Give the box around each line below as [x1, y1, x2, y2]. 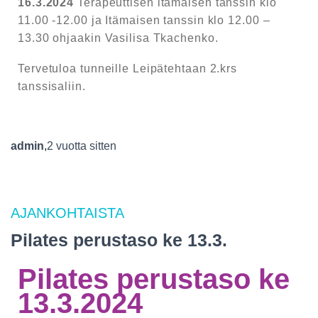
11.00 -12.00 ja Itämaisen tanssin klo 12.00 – [18, 13, 270, 26]
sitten [87, 139, 116, 152]
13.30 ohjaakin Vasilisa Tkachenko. [18, 31, 219, 44]
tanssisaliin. [18, 79, 86, 92]
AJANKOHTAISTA [11, 204, 124, 221]
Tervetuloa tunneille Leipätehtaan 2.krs [18, 62, 238, 75]
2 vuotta [47, 139, 87, 152]
